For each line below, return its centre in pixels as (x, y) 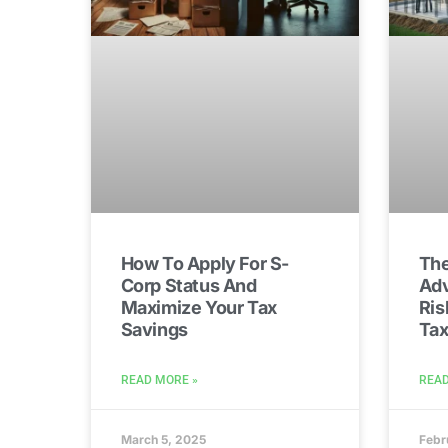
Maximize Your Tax (198, 307)
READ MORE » (159, 379)
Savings (154, 329)
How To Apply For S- (205, 263)
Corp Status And (188, 285)
